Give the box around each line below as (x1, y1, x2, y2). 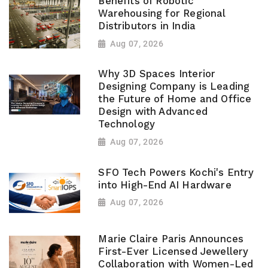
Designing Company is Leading (98, 81, 250, 93)
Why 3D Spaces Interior (98, 68, 216, 80)
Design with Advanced (98, 106, 208, 118)
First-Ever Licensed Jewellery (98, 245, 249, 257)
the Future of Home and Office (98, 93, 252, 105)
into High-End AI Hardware (98, 179, 232, 191)
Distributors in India (98, 20, 196, 32)
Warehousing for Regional (98, 8, 226, 20)
